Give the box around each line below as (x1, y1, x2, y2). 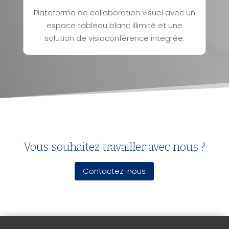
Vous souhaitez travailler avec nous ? (23, 140, 205, 154)
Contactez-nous (83, 166, 146, 177)
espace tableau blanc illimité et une (46, 20, 182, 31)
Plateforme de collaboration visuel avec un (33, 7, 195, 18)
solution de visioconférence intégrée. (44, 33, 185, 43)
